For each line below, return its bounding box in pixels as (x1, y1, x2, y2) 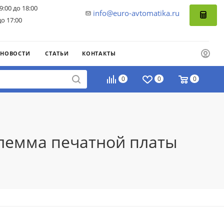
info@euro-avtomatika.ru (93, 8, 179, 18)
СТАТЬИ (45, 49, 69, 57)
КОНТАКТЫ (82, 49, 116, 57)
